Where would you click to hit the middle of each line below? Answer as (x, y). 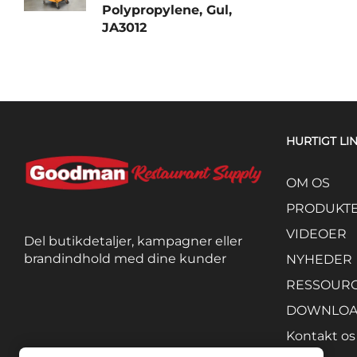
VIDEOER (316, 233)
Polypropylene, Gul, (167, 10)
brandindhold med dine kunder (125, 259)
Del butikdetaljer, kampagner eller (133, 241)
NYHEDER (319, 259)
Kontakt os (320, 335)
